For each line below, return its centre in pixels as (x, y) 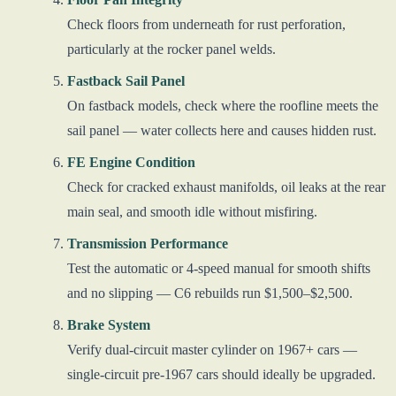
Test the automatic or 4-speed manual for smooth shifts (219, 268)
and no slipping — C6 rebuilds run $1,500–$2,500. (210, 293)
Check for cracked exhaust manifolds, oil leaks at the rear (226, 187)
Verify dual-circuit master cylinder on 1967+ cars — (212, 349)
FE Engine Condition (131, 162)
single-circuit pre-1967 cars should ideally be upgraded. (221, 374)
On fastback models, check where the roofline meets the (223, 105)
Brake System (109, 324)
